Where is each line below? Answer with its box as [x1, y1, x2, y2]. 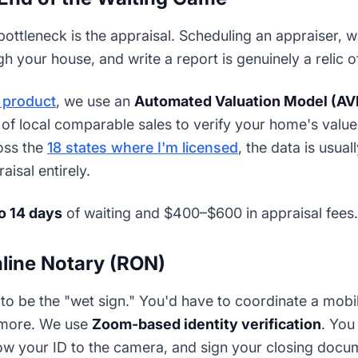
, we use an [56, 93, 134, 109]
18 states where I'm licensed [47, 139, 238, 156]
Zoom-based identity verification [92, 316, 321, 332]
